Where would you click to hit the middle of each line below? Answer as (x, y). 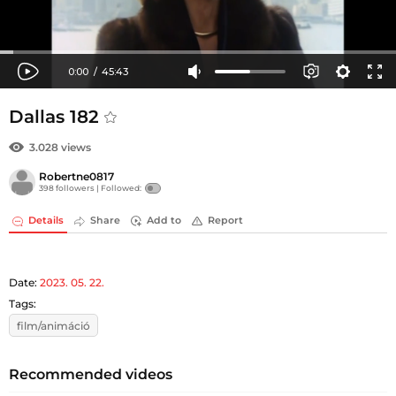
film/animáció (53, 325)
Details (46, 221)
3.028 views (60, 147)
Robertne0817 (76, 177)
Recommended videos (91, 374)
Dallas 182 (57, 117)
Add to (164, 221)
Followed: (121, 188)
